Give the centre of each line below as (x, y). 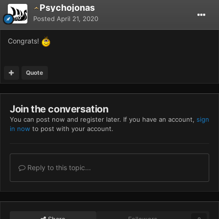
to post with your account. (72, 128)
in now (20, 128)
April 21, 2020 (77, 18)
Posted (45, 18)
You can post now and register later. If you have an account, (103, 119)
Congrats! (24, 41)
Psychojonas (67, 7)
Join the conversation (59, 109)
